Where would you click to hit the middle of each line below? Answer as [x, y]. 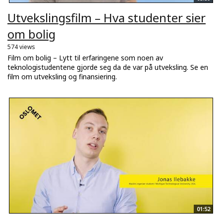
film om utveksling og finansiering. [62, 76]
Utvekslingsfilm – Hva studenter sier [107, 17]
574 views [21, 47]
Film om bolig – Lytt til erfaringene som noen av [85, 57]
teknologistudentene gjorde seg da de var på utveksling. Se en [108, 67]
